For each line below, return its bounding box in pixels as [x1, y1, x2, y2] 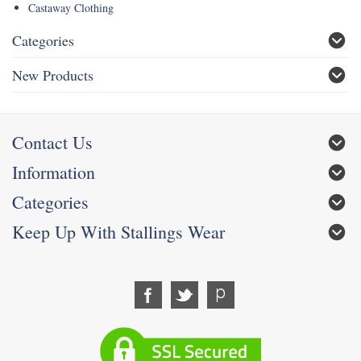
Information [12, 160, 95, 185]
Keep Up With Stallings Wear [12, 220, 225, 244]
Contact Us [12, 131, 93, 155]
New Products [12, 65, 93, 85]
